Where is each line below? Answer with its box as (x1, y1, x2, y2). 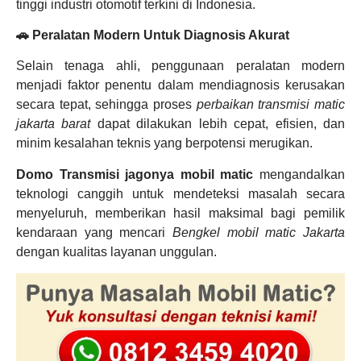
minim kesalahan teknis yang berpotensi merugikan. (16, 136, 313, 151)
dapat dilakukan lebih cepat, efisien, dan (90, 117, 346, 131)
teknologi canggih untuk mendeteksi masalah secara (16, 186, 345, 201)
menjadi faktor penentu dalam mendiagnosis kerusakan (16, 78, 345, 93)
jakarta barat (16, 117, 91, 131)
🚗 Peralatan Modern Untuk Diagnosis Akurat (16, 27, 289, 42)
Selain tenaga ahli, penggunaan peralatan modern (16, 59, 345, 73)
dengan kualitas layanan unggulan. (16, 244, 217, 259)
